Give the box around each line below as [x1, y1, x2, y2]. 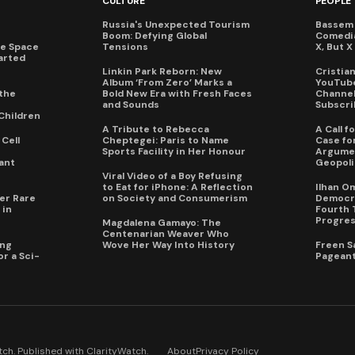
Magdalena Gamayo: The [102, 216, 221, 230]
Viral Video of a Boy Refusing [102, 170, 242, 183]
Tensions [102, 40, 148, 54]
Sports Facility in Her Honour [102, 145, 246, 158]
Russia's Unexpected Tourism [102, 18, 250, 32]
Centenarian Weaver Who [102, 227, 229, 241]
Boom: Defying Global [102, 29, 207, 43]
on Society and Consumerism [102, 192, 247, 205]
